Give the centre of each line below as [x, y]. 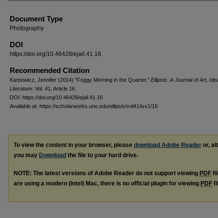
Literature [21, 88]
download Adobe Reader [168, 145]
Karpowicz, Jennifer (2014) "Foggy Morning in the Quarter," [80, 80]
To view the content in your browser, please [74, 145]
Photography [27, 28]
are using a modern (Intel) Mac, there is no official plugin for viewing [107, 183]
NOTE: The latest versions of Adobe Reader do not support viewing [107, 173]
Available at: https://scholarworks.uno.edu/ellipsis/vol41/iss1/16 [84, 106]
